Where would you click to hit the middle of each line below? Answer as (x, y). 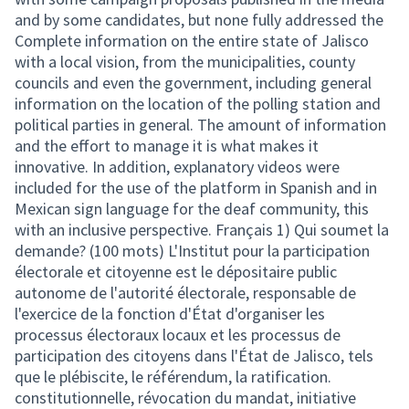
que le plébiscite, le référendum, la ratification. (173, 377)
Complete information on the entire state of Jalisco (192, 41)
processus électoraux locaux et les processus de (178, 335)
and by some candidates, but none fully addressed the (199, 20)
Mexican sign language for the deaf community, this (192, 209)
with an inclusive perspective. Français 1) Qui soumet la (202, 230)
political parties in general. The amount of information (200, 125)
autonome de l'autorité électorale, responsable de (185, 293)
